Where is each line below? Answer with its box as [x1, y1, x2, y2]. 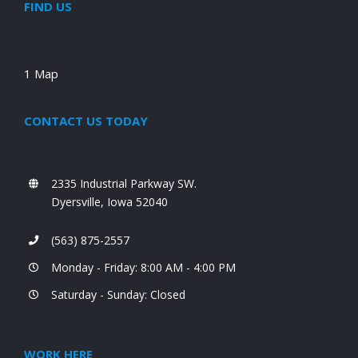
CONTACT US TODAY [24, 113, 148, 129]
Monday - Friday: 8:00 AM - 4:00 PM [50, 260, 236, 275]
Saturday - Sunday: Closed [50, 287, 185, 302]
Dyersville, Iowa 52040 [50, 194, 168, 209]
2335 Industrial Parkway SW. [50, 176, 197, 191]
